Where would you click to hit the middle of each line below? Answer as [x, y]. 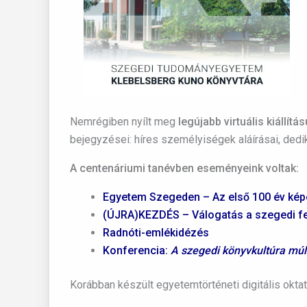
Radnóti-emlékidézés [156, 233]
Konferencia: [137, 250]
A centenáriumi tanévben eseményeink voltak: [184, 168]
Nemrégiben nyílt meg [124, 122]
